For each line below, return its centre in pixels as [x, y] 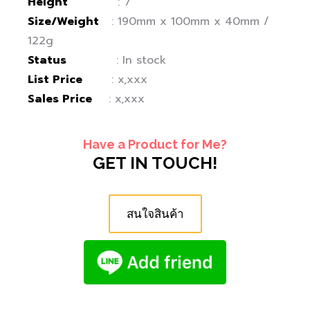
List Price [55, 79]
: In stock [116, 60]
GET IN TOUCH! [155, 163]
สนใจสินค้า [155, 213]
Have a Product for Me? [155, 144]
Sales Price [60, 99]
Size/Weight [63, 21]
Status [47, 60]
